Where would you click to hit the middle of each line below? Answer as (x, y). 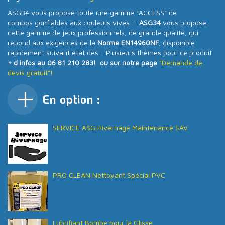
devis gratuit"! (30, 72)
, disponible (177, 42)
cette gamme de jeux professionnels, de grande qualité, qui (103, 32)
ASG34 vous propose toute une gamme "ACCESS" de (92, 12)
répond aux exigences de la (52, 42)
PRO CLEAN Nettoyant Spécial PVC (109, 175)
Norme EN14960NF (128, 42)
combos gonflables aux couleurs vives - (73, 22)
